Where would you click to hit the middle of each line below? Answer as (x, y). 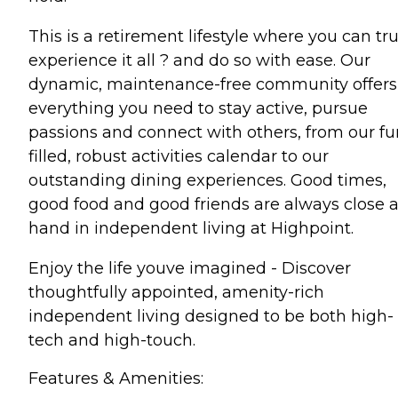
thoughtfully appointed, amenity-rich (176, 292)
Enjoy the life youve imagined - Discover (190, 268)
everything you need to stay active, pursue (198, 108)
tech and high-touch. (112, 340)
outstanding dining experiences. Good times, (207, 180)
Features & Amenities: (116, 378)
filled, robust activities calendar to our (179, 156)
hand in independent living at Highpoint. (191, 228)
